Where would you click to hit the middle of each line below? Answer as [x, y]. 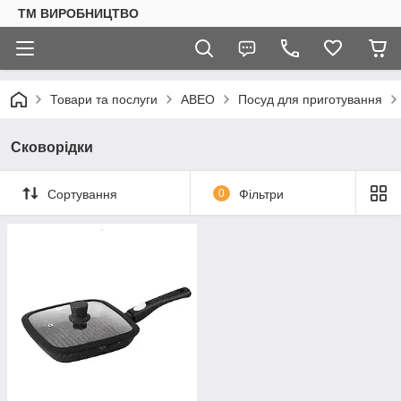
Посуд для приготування [310, 99]
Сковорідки [52, 147]
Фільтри [261, 194]
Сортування [82, 194]
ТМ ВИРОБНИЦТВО [78, 13]
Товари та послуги [104, 99]
